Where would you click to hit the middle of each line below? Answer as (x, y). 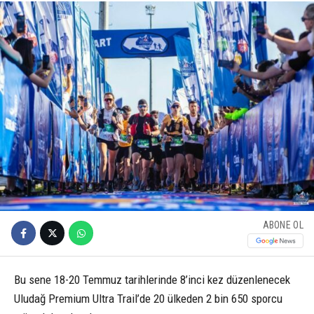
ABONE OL (283, 225)
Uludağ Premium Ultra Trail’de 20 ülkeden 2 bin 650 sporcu (148, 298)
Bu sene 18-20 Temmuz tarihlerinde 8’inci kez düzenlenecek (152, 279)
